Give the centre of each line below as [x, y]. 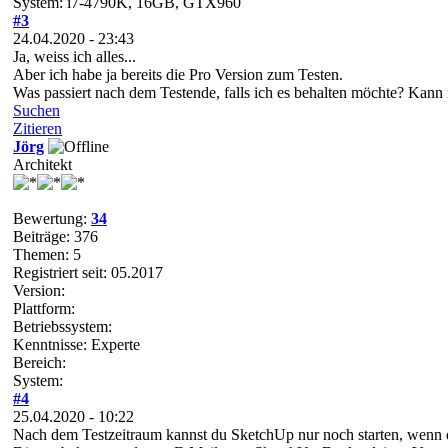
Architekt [42, 164]
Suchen [36, 110]
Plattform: [44, 308]
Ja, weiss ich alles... [74, 56]
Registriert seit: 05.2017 [88, 272]
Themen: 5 [47, 254]
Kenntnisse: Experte [76, 344]
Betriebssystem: [62, 326]
